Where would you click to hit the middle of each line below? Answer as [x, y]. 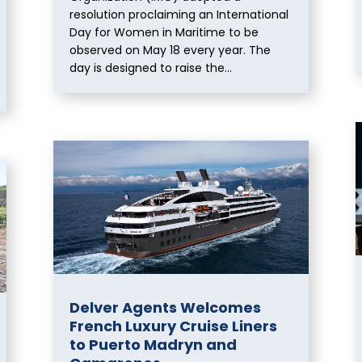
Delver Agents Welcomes [166, 307]
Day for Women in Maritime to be [164, 33]
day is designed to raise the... [151, 68]
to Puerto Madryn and [154, 344]
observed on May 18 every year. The [170, 51]
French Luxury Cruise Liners [174, 326]
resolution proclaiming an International [179, 15]
